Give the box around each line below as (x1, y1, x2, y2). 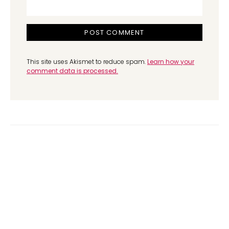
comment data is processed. (27, 66, 118, 75)
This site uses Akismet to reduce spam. (27, 57, 147, 66)
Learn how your (147, 57, 194, 66)
